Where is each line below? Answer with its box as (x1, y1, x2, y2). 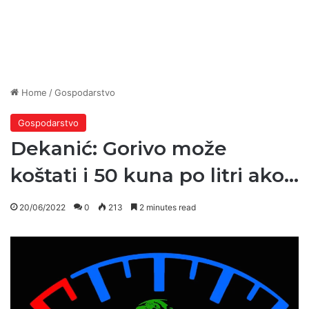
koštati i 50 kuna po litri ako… (10, 163, 299, 188)
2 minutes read (137, 202, 196, 213)
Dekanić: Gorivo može (10, 137, 227, 161)
